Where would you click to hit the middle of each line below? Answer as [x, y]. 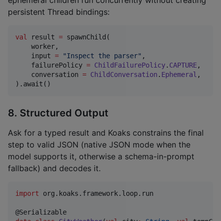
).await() [33, 84]
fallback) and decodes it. [54, 168]
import [27, 194]
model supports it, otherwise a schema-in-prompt [101, 157]
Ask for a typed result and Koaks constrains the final [106, 133]
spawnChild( [86, 37]
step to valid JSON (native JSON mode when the [99, 145]
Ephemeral [179, 74]
